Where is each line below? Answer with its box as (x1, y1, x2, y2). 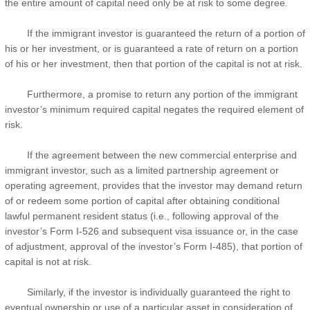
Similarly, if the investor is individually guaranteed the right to (5, 286, 291, 298)
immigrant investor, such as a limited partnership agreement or (5, 165, 279, 176)
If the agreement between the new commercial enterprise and (5, 149, 297, 161)
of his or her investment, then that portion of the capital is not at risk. (5, 58, 305, 70)
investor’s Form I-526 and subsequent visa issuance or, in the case (5, 226, 298, 237)
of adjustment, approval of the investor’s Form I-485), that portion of (5, 241, 302, 253)
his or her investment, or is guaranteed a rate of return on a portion (5, 43, 298, 55)
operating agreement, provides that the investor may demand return (5, 180, 302, 192)
